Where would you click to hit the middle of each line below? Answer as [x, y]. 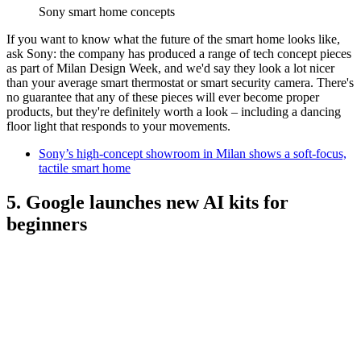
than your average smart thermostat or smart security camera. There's [180, 83]
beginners [47, 224]
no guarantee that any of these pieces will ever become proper [163, 98]
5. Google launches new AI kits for [147, 202]
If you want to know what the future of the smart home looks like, [173, 39]
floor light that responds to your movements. [118, 127]
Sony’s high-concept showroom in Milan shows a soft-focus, [193, 154]
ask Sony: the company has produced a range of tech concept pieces [179, 54]
